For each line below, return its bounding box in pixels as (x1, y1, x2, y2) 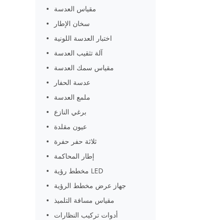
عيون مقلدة (54, 122, 87, 131)
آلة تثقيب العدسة (54, 48, 103, 57)
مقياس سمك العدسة (54, 63, 114, 72)
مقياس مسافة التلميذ (54, 195, 115, 205)
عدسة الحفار (54, 78, 91, 87)
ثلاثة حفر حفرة (54, 137, 97, 146)
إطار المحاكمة (54, 151, 95, 161)
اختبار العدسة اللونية (54, 33, 112, 43)
